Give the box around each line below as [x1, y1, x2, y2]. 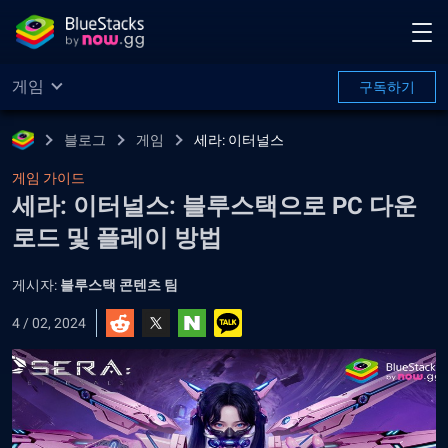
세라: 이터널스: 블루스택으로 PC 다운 [12, 192, 417, 220]
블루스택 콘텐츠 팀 [60, 277, 178, 293]
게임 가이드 [12, 170, 85, 186]
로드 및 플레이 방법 [12, 224, 222, 252]
